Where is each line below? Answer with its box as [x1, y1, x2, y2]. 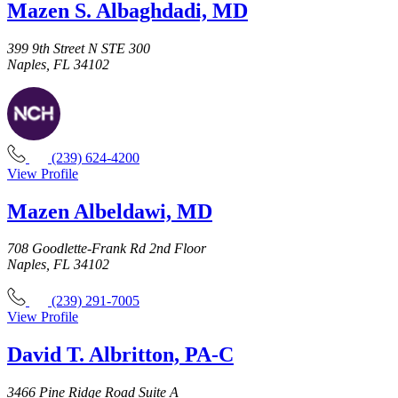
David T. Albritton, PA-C [7, 343, 234, 367]
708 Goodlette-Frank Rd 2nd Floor [7, 241, 206, 257]
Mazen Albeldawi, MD [7, 199, 212, 223]
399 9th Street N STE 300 [7, 40, 150, 56]
